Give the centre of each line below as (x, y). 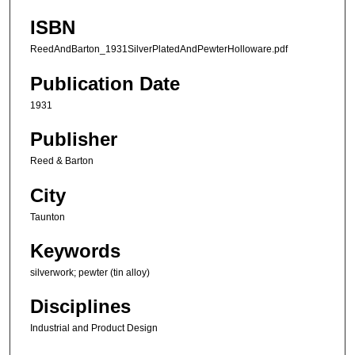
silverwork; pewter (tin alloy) (90, 273)
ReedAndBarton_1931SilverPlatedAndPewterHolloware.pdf (159, 50)
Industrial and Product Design (94, 328)
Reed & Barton (62, 161)
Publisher (74, 139)
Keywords (75, 251)
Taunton (48, 217)
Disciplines (80, 307)
